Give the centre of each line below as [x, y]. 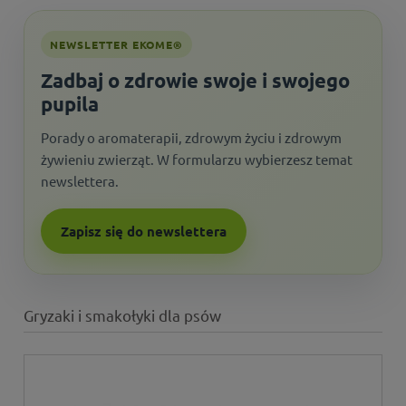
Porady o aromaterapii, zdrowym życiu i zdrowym [191, 138]
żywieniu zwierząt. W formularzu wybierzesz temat [197, 159]
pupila [70, 104]
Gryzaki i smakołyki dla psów [122, 315]
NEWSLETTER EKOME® [117, 45]
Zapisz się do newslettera [144, 232]
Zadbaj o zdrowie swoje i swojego [195, 81]
